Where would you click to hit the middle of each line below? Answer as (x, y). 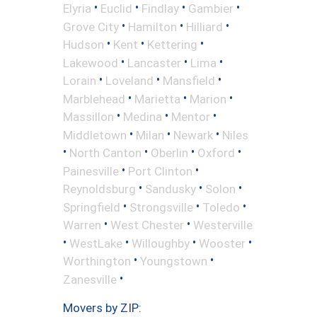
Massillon (88, 116)
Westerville (223, 225)
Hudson (83, 44)
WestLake (96, 243)
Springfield (92, 207)
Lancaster (154, 63)
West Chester (147, 225)
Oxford (216, 152)
